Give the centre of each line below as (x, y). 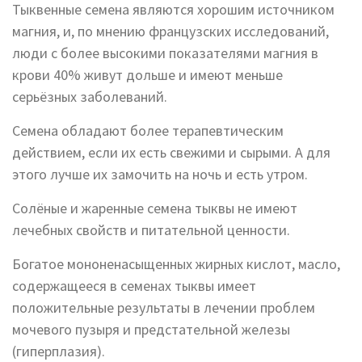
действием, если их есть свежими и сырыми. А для (171, 153)
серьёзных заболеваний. (90, 97)
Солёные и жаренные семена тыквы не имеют (155, 208)
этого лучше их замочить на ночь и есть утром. (160, 175)
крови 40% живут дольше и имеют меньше (147, 75)
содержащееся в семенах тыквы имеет (134, 286)
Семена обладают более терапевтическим (148, 131)
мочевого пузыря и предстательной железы (151, 330)
